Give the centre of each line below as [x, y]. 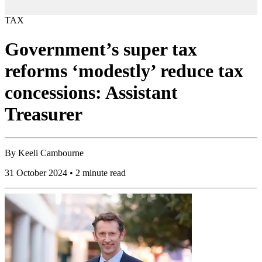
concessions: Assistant [91, 92]
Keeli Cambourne [51, 153]
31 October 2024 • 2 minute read [65, 173]
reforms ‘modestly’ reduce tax [124, 70]
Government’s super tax [101, 49]
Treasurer [44, 114]
